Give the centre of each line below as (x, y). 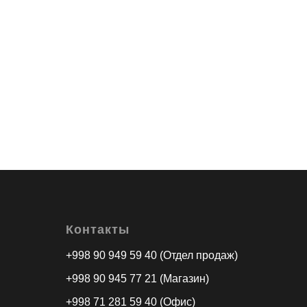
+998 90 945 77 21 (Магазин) (137, 278)
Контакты (98, 229)
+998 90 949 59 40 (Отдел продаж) (152, 255)
